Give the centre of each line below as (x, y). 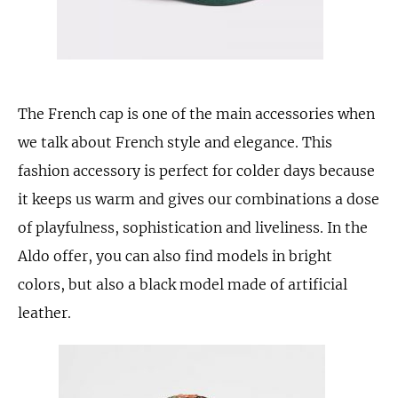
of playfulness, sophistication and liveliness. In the (193, 227)
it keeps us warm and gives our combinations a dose (199, 199)
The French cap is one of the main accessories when (196, 114)
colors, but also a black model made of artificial (183, 284)
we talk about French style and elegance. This (175, 142)
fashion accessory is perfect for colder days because (196, 171)
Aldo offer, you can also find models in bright (175, 256)
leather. (44, 313)
